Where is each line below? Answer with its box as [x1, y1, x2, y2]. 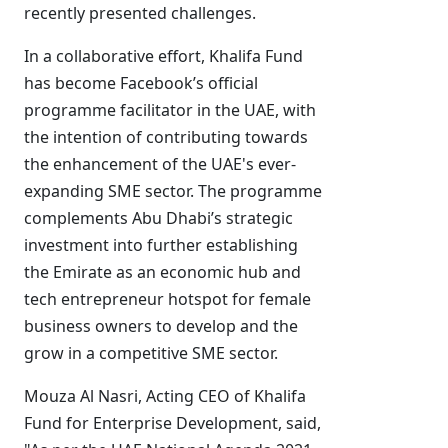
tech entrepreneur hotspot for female [24, 288, 311, 310]
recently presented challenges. [24, 2, 256, 24]
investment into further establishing [24, 234, 298, 256]
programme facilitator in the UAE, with [24, 99, 316, 121]
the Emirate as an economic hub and [24, 261, 301, 283]
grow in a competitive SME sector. [24, 342, 278, 364]
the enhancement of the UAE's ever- [24, 153, 296, 175]
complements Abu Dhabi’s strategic [24, 207, 293, 229]
